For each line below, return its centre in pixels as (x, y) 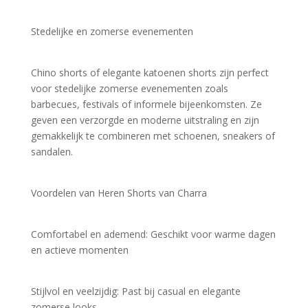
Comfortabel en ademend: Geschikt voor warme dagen (153, 234)
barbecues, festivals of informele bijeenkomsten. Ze (146, 104)
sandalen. (52, 151)
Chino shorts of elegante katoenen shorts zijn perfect (150, 72)
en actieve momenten (79, 250)
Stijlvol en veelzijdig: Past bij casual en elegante (135, 291)
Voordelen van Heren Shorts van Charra (119, 192)
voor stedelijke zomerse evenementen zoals (129, 88)
